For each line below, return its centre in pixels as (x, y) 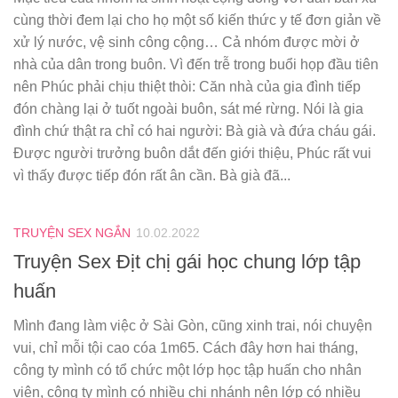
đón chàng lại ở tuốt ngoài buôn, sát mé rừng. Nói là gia (188, 108)
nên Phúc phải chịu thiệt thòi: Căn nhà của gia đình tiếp (187, 86)
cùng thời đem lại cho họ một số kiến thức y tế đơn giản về (197, 20)
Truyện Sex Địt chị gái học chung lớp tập (187, 262)
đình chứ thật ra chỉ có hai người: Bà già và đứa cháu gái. (195, 131)
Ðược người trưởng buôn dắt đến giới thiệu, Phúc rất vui (192, 153)
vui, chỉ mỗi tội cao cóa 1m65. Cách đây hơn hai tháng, (186, 348)
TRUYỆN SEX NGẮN (72, 232)
